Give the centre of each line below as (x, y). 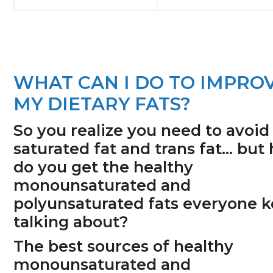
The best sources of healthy (124, 246)
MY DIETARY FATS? (102, 104)
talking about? (71, 222)
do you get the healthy (104, 167)
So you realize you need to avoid (142, 131)
